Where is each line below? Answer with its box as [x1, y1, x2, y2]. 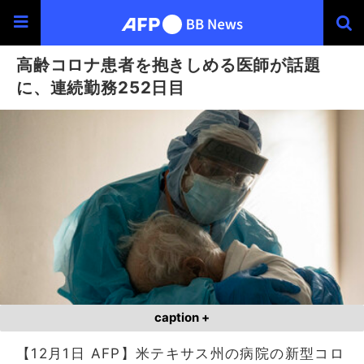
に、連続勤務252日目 [16, 77, 185, 97]
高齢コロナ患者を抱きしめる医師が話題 [16, 54, 321, 75]
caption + [154, 310, 210, 325]
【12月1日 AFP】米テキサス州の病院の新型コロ [16, 344, 344, 362]
